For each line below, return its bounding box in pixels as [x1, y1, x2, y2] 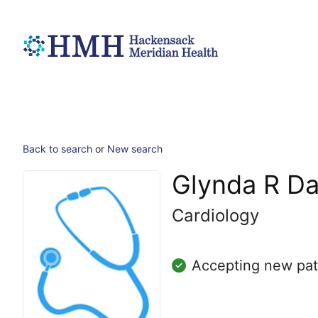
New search [107, 143, 163, 155]
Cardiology [172, 205, 259, 226]
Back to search [23, 143, 92, 155]
